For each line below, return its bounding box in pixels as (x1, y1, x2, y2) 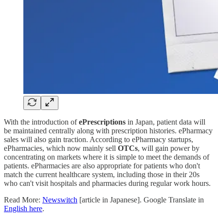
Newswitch (42, 196, 77, 204)
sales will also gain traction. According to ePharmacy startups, (4, 135, 193, 144)
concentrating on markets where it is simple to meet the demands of (4, 153, 209, 162)
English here (4, 204, 42, 213)
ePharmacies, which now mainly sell (4, 144, 118, 153)
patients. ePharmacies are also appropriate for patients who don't (4, 162, 200, 170)
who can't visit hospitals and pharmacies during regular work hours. (4, 179, 211, 188)
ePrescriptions (79, 118, 127, 127)
